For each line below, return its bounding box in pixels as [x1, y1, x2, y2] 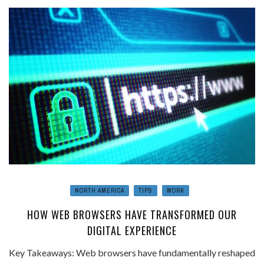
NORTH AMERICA [75, 186, 124, 194]
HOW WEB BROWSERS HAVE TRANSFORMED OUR [27, 206, 237, 222]
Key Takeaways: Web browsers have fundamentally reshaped [9, 246, 255, 258]
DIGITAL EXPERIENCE [87, 222, 177, 238]
